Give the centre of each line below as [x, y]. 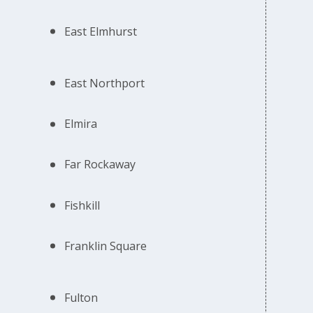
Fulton [81, 297]
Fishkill [82, 205]
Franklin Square [106, 246]
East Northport [105, 83]
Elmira [81, 124]
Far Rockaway [100, 165]
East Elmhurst [101, 31]
